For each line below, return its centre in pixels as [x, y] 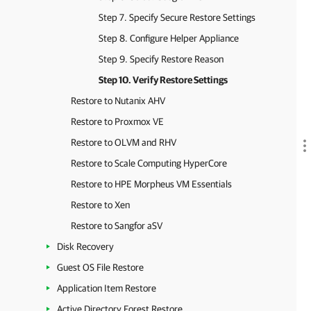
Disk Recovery [85, 246]
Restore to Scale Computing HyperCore [149, 163]
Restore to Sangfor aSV [117, 226]
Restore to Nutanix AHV [118, 101]
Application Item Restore [107, 288]
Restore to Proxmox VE [117, 121]
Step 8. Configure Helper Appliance [169, 38]
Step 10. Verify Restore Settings [163, 80]
